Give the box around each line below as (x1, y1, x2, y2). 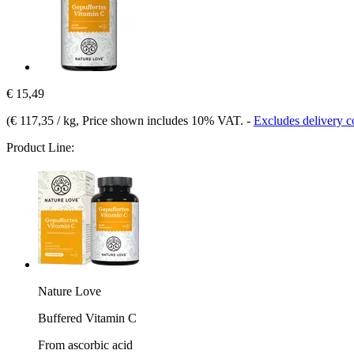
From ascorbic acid (38, 337, 133, 352)
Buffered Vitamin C (38, 311, 137, 325)
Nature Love (38, 284, 101, 298)
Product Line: (6, 140, 74, 154)
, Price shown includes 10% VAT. (76, 113, 247, 127)
